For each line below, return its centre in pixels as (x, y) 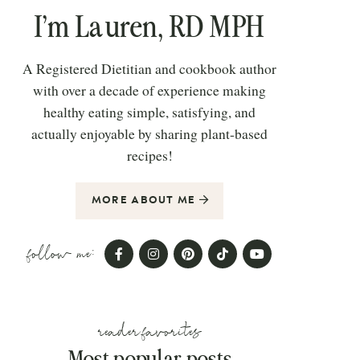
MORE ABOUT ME (145, 201)
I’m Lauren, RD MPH (149, 28)
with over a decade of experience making (149, 91)
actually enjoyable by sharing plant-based (149, 134)
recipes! (149, 156)
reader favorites (149, 331)
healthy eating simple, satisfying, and (149, 112)
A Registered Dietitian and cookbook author (149, 69)
